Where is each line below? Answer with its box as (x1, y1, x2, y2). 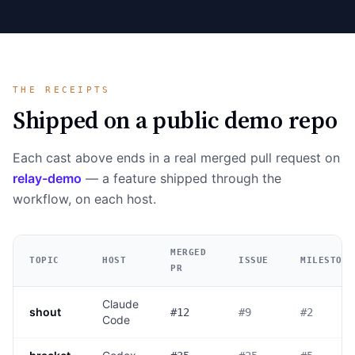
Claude (102, 296, 139, 311)
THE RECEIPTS (13, 84, 111, 95)
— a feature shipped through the (82, 170, 281, 186)
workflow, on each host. (13, 190, 156, 207)
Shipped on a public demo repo (13, 103, 338, 136)
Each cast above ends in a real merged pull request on (13, 149, 340, 166)
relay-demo (13, 170, 82, 186)
